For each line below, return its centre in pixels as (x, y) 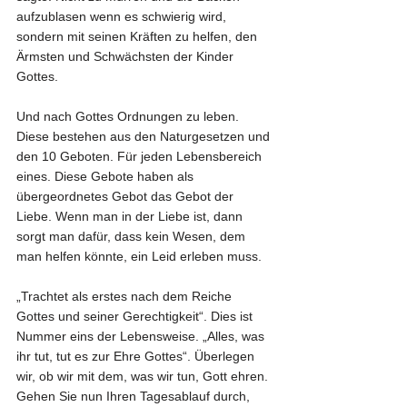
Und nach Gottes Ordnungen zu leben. (129, 116)
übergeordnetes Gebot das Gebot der (127, 196)
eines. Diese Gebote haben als (107, 176)
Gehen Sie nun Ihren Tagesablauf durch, (135, 396)
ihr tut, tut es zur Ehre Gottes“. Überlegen (137, 356)
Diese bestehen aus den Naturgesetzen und (145, 136)
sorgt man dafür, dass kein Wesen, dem (133, 236)
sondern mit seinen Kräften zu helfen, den (139, 36)
